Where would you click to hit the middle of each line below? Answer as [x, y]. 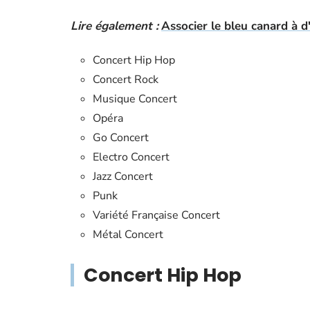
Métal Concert [128, 235]
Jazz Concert [123, 176]
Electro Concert [131, 157]
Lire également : [115, 26]
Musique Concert [135, 99]
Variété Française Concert [156, 215]
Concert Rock [126, 80]
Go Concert [121, 138]
